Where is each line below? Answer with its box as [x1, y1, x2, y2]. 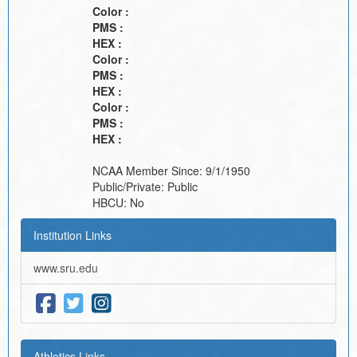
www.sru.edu [33, 259, 98, 276]
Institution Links [33, 226, 112, 243]
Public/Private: [92, 178, 167, 194]
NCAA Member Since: [92, 162, 206, 178]
